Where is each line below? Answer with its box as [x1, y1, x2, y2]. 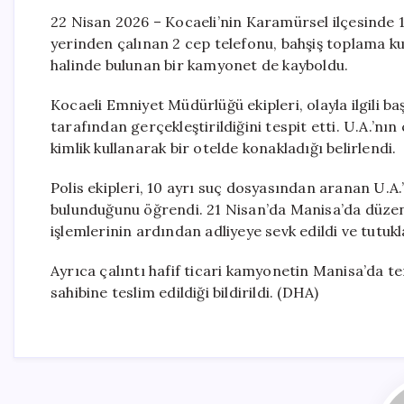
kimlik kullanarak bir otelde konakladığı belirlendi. [50, 139, 397, 157]
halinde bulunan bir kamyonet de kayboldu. [50, 56, 349, 74]
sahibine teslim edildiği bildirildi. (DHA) [50, 283, 319, 301]
